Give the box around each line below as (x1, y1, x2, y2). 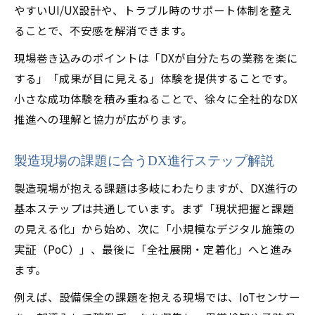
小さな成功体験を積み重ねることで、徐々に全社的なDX (14, 91, 297, 106)
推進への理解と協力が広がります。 (14, 111, 193, 127)
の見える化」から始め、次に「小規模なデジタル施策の (14, 221, 295, 236)
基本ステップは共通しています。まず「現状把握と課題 (14, 200, 294, 216)
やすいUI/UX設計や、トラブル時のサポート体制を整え (14, 2, 292, 18)
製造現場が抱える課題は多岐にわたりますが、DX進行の (14, 180, 298, 195)
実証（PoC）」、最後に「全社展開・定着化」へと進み (14, 241, 292, 257)
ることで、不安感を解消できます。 (14, 22, 192, 38)
